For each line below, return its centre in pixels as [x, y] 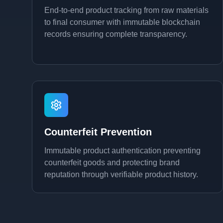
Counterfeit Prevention [98, 132]
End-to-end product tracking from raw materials [126, 10]
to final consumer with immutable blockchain [122, 22]
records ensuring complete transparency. [116, 34]
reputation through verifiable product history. [121, 174]
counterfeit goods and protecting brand [112, 163]
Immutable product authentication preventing [122, 151]
